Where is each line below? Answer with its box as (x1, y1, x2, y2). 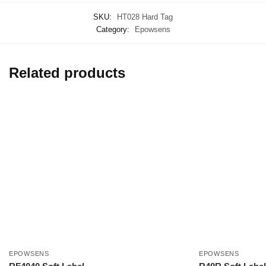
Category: (96, 24, 132, 34)
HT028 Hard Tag (117, 12, 173, 21)
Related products (9, 64, 125, 81)
